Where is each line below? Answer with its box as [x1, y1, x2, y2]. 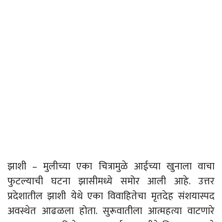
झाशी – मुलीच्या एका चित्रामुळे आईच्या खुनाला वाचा [7, 158, 215, 175]
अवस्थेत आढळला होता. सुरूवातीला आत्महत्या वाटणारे [7, 203, 215, 220]
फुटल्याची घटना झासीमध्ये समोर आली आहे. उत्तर [7, 173, 215, 190]
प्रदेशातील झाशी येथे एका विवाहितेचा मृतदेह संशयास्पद [7, 188, 215, 205]
